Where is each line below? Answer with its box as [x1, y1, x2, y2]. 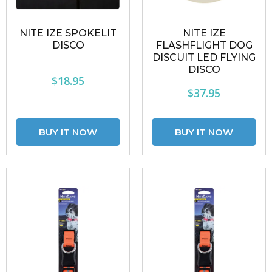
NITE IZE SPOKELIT [19, 27, 117, 39]
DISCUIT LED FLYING [152, 52, 256, 63]
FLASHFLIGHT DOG [155, 39, 253, 51]
